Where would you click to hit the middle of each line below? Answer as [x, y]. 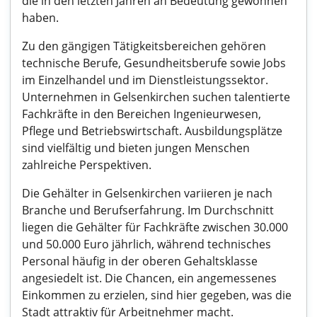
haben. [40, 18]
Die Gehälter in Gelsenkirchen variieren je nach [147, 193]
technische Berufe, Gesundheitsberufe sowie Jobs [154, 63]
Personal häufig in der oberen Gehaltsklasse [140, 261]
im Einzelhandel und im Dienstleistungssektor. [145, 80]
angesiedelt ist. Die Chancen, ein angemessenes [149, 278]
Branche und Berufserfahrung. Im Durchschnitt [148, 210]
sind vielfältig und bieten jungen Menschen [136, 148]
